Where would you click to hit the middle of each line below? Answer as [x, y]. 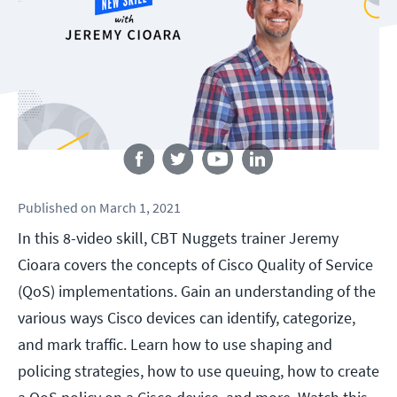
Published [48, 208]
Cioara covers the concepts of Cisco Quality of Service [195, 265]
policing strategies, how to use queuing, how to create [198, 371]
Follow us [198, 133]
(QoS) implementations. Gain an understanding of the [197, 292]
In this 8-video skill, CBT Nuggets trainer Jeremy [178, 238]
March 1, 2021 [140, 208]
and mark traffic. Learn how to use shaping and [175, 345]
